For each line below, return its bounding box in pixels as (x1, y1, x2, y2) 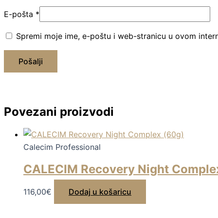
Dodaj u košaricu (69, 187, 131, 197)
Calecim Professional (23, 142, 101, 152)
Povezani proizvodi (4, 105, 114, 119)
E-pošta (4, 9, 36, 19)
